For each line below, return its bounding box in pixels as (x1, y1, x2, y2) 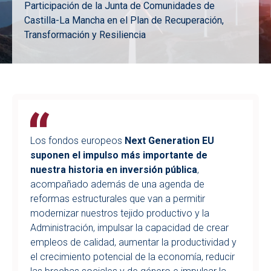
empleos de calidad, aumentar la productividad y (30, 237, 237, 248)
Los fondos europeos (30, 135, 125, 146)
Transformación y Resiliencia (24, 29, 146, 41)
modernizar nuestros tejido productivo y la (30, 207, 209, 219)
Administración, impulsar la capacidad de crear (30, 222, 229, 233)
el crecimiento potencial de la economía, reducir (30, 251, 235, 263)
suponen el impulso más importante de (30, 149, 207, 161)
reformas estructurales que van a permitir (30, 193, 205, 204)
